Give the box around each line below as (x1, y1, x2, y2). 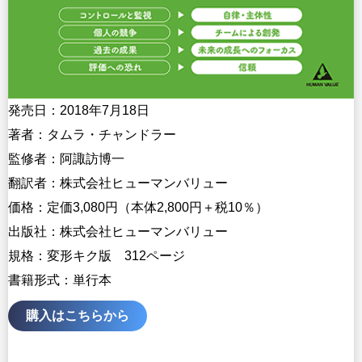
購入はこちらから (26, 308, 129, 322)
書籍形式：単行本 (8, 272, 112, 287)
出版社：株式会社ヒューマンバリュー (8, 224, 228, 238)
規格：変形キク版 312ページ (8, 248, 185, 263)
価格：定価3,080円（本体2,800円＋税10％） (8, 200, 268, 214)
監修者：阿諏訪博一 (8, 151, 124, 166)
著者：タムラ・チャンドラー (8, 127, 176, 141)
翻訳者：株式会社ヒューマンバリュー (8, 175, 228, 190)
